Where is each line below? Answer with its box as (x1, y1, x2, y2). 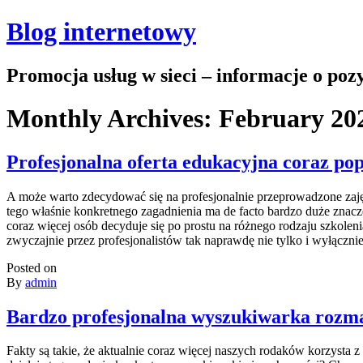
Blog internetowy (6, 17, 196, 47)
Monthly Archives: (6, 104, 219, 134)
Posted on (6, 260, 57, 275)
